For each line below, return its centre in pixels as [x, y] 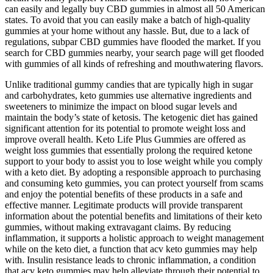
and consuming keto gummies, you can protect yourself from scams [134, 183]
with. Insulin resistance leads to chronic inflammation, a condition [130, 260]
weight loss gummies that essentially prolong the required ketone [129, 150]
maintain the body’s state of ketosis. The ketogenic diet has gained [131, 117]
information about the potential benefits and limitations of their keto [133, 216]
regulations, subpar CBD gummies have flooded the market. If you [133, 41]
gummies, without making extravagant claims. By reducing [118, 227]
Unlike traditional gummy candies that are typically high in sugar [129, 84]
